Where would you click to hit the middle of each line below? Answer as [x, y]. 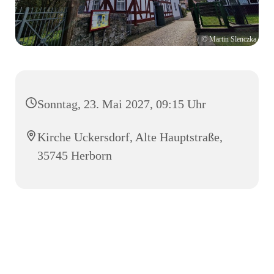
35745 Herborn [75, 155]
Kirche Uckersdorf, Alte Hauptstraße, [130, 137]
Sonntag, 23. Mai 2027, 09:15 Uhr [122, 104]
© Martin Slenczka [229, 39]
